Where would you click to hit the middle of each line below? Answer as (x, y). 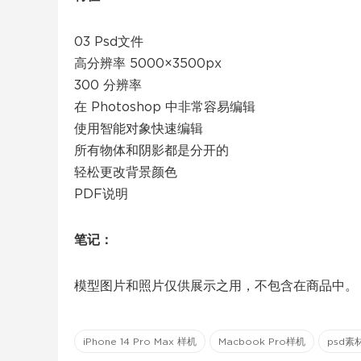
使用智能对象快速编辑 (139, 129)
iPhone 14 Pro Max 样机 (140, 342)
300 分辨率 (108, 86)
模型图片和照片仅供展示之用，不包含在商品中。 (216, 286)
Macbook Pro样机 (262, 342)
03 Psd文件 (109, 42)
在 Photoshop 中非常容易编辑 (165, 108)
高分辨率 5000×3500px (148, 64)
